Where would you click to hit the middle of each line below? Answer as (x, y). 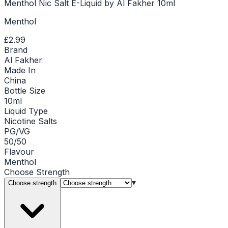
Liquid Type (26, 111)
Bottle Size (25, 90)
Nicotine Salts (31, 121)
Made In (20, 70)
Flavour (19, 151)
